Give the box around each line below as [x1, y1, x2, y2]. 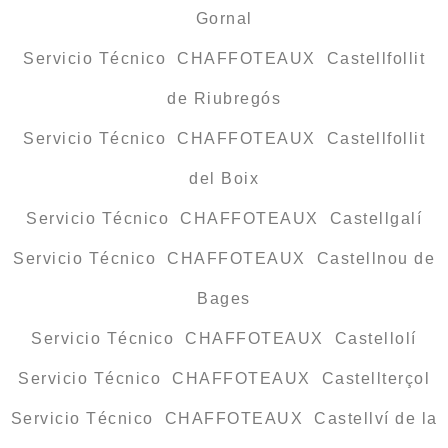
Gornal [195, 10, 253, 28]
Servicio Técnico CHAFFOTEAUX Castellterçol [18, 370, 430, 388]
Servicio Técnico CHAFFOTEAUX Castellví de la [10, 410, 438, 428]
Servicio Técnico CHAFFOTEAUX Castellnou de [13, 250, 435, 268]
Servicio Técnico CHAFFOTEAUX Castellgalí [26, 210, 422, 228]
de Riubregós [167, 90, 281, 108]
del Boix [189, 170, 259, 188]
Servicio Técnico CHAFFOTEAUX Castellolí [31, 330, 417, 348]
